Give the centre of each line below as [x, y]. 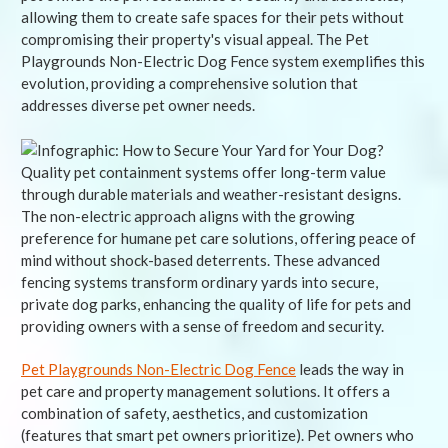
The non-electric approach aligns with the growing [188, 216]
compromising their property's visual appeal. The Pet [195, 38]
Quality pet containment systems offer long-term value [203, 172]
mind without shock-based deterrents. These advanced [200, 260]
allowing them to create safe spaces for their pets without [212, 16]
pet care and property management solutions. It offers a [205, 391]
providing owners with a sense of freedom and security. [202, 326]
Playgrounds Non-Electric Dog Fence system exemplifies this [223, 60]
